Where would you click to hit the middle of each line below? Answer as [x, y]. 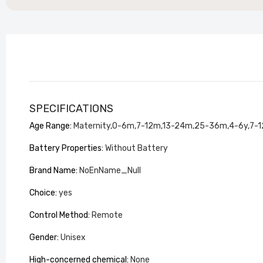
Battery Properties [65, 148]
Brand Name [53, 171]
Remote [107, 215]
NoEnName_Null [110, 171]
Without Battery [136, 148]
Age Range [50, 126]
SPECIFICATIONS [71, 109]
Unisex [73, 237]
